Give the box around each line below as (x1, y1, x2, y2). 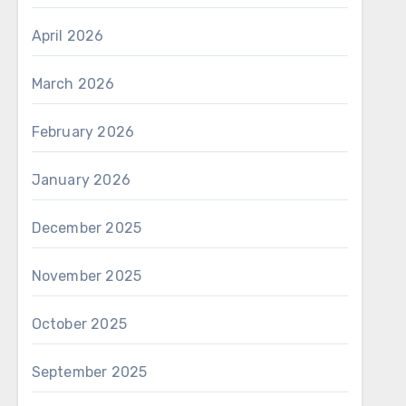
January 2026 (31, 171, 131, 188)
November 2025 (31, 267, 142, 285)
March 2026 (31, 75, 115, 92)
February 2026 (31, 123, 135, 140)
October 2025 (31, 315, 128, 333)
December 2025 (31, 219, 142, 237)
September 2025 (31, 363, 148, 381)
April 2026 (31, 27, 104, 44)
